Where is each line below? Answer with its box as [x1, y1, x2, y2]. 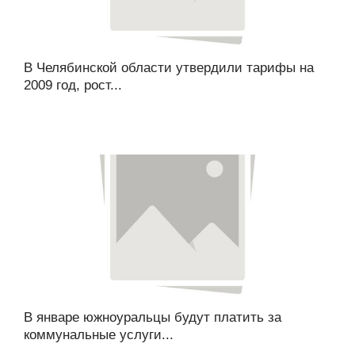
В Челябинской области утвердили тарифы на [24, 60, 314, 75]
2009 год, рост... [24, 78, 122, 93]
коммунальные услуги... [24, 327, 174, 342]
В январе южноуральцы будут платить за [24, 310, 281, 325]
